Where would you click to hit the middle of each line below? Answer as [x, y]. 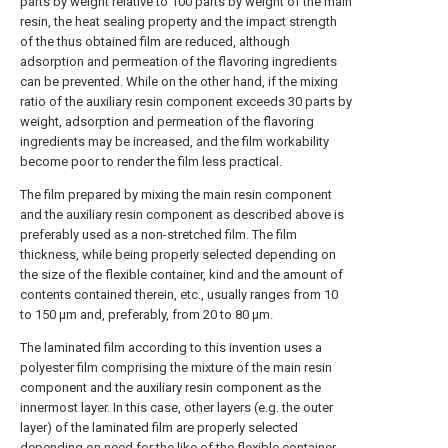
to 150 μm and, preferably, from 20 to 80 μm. [146, 314]
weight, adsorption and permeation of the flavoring [167, 121]
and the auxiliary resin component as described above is [182, 214]
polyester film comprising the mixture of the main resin [176, 367]
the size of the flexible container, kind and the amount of [181, 274]
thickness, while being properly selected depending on [178, 254]
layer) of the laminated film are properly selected [159, 427]
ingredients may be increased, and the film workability [174, 141]
